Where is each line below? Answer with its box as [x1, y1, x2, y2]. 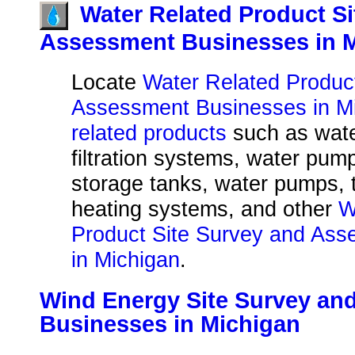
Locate [71, 70, 143, 95]
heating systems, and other [71, 197, 338, 222]
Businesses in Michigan [40, 311, 300, 338]
